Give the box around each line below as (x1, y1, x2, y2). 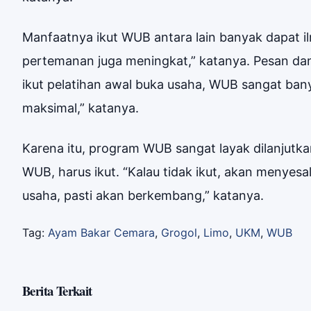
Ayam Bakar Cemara (48, 226, 155, 239)
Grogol (161, 226, 197, 239)
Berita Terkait (22, 281, 92, 300)
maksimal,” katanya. (22, 101, 139, 115)
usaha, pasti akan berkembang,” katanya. (22, 188, 264, 203)
